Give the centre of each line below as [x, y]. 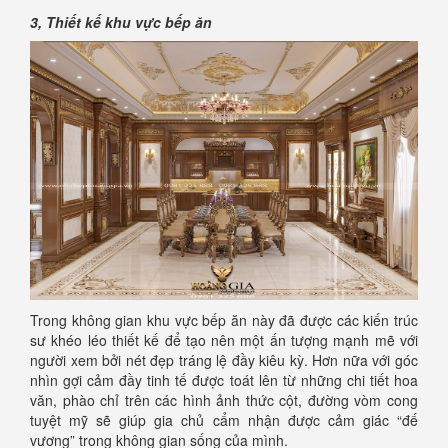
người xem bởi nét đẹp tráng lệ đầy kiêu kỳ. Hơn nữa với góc [224, 360]
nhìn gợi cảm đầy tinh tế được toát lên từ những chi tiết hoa [224, 380]
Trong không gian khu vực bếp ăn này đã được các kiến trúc [224, 320]
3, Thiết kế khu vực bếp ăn [121, 22]
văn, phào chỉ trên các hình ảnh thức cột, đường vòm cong [224, 400]
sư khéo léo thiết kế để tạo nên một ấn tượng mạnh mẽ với [224, 340]
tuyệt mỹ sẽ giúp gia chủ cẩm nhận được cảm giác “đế [224, 420]
